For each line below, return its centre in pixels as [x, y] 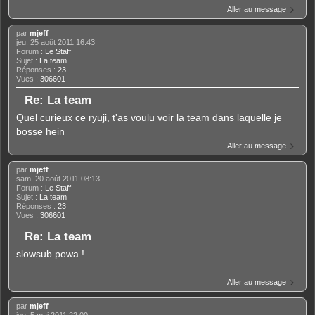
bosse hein [40, 132]
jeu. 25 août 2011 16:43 [56, 43]
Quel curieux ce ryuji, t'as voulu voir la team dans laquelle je [149, 118]
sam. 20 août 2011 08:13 [58, 179]
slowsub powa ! [50, 253]
